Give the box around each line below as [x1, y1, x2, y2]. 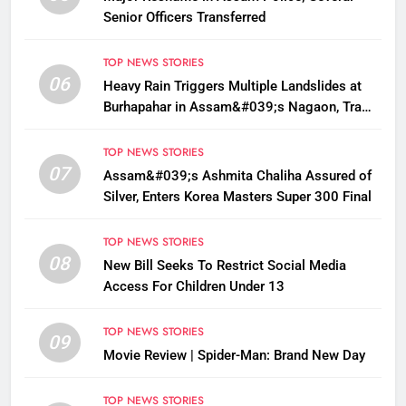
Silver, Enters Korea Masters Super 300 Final [102, 188, 372, 206]
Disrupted [102, 120, 161, 137]
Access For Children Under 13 [102, 278, 285, 295]
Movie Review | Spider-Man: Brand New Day [102, 347, 365, 364]
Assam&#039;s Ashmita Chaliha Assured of [102, 168, 372, 185]
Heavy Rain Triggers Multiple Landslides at [102, 78, 362, 95]
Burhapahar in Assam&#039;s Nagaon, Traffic [102, 99, 381, 116]
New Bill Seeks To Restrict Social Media [102, 257, 346, 275]
